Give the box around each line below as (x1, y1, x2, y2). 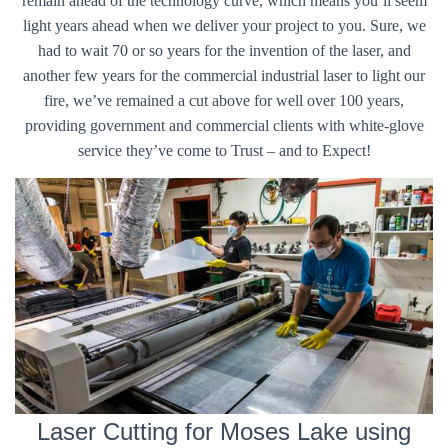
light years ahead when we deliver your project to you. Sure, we (22, 17, 426, 35)
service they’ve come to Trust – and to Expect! (77, 142, 371, 160)
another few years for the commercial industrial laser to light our (23, 67, 425, 85)
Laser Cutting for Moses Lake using (37, 418, 411, 446)
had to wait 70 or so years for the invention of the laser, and (37, 42, 411, 60)
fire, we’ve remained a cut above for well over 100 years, (44, 92, 404, 110)
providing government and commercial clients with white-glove (24, 117, 424, 135)
